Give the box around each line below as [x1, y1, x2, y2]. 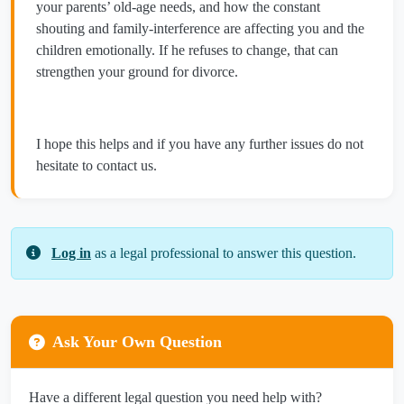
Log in [51, 245, 91, 262]
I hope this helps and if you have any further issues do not [36, 136, 363, 152]
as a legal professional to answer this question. [91, 245, 356, 262]
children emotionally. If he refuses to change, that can [36, 42, 338, 59]
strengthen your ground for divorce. [36, 64, 242, 80]
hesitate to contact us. [36, 158, 157, 174]
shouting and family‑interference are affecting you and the [36, 21, 364, 37]
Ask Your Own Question [52, 333, 222, 352]
